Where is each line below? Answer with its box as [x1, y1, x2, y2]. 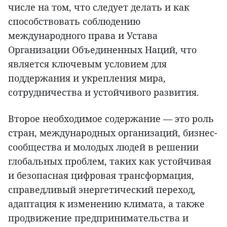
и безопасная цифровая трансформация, [8, 169, 194, 181]
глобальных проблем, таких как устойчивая [8, 155, 211, 167]
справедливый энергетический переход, [8, 183, 196, 196]
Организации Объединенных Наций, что [8, 43, 197, 56]
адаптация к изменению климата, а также [8, 197, 205, 210]
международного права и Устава [8, 29, 158, 42]
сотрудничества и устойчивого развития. [8, 86, 199, 98]
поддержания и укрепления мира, [8, 71, 166, 84]
